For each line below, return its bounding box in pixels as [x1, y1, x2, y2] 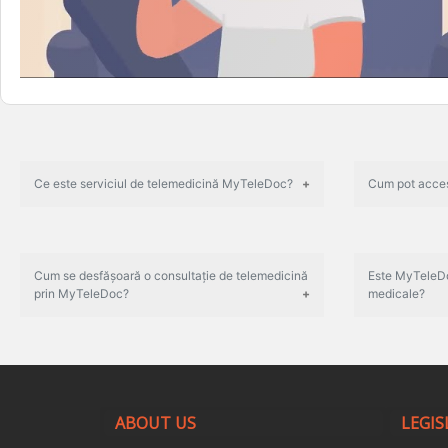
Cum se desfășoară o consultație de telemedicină [34, 267, 308, 283]
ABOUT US [115, 412, 196, 435]
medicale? [367, 285, 425, 301]
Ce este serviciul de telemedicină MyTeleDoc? [34, 175, 293, 191]
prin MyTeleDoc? [34, 285, 129, 301]
